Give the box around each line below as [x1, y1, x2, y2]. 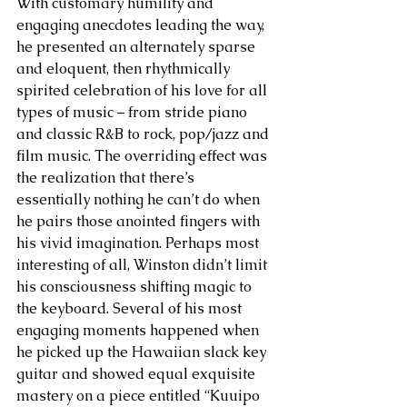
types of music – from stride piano [16, 103, 251, 123]
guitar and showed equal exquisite [16, 364, 259, 384]
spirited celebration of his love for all [16, 81, 271, 101]
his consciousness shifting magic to [16, 277, 255, 297]
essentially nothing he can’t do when [16, 190, 263, 210]
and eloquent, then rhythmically [16, 59, 233, 79]
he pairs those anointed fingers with [16, 212, 263, 232]
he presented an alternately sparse [16, 37, 259, 57]
